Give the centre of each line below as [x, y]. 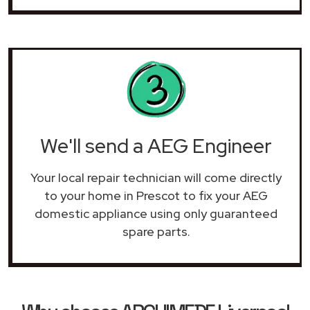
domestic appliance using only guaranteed [156, 213]
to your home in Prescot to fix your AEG [156, 195]
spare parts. [156, 231]
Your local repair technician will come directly [156, 177]
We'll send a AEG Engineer [156, 146]
